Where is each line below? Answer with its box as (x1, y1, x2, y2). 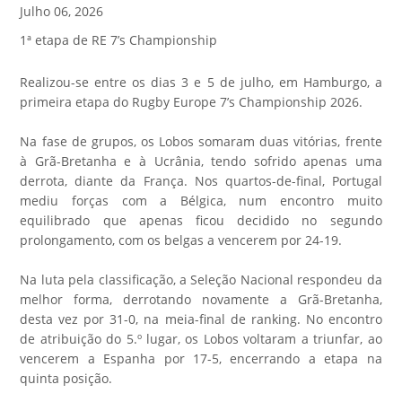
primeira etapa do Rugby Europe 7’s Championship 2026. (20, 92, 363, 110)
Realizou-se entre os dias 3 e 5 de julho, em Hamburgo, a (20, 73, 382, 91)
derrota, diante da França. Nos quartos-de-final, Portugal (20, 171, 382, 189)
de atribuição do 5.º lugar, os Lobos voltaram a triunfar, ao (20, 329, 382, 347)
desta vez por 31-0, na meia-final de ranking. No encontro (20, 310, 382, 328)
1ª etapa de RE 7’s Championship (20, 31, 218, 48)
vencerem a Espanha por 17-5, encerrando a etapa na (20, 349, 382, 367)
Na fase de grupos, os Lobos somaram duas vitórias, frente (20, 132, 382, 150)
